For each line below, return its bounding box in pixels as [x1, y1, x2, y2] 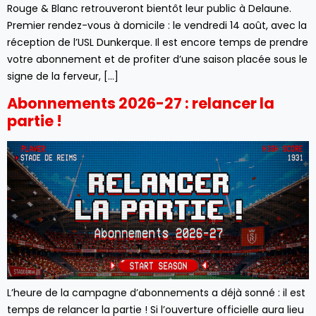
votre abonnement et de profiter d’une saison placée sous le [7, 51, 308, 66]
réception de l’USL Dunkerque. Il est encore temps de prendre [7, 35, 308, 49]
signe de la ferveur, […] [7, 68, 119, 83]
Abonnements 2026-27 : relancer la [7, 93, 274, 114]
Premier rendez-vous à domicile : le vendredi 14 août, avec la [7, 18, 307, 32]
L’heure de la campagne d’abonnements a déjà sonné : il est [7, 285, 305, 300]
